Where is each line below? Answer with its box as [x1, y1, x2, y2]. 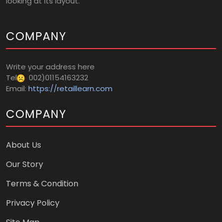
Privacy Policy [6, 197, 59, 209]
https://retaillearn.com [28, 83, 112, 94]
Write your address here [6, 61, 95, 72]
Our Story [6, 159, 43, 170]
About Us [6, 139, 41, 151]
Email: [6, 83, 28, 94]
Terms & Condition [6, 178, 78, 189]
